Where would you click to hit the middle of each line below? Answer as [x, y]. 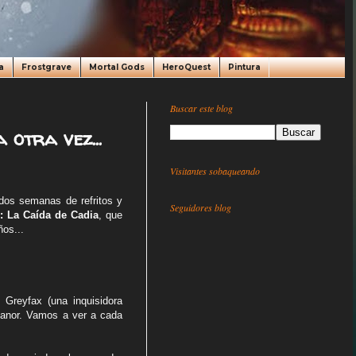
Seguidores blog [201, 207]
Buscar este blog [201, 108]
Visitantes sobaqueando [215, 171]
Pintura [244, 67]
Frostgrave [46, 67]
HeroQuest [186, 67]
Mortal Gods [117, 67]
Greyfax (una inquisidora [64, 301]
